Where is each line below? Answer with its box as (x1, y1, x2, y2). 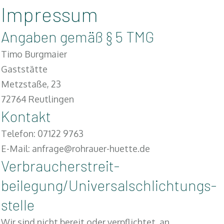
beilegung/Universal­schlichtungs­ (1, 176, 216, 194)
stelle (1, 195, 34, 213)
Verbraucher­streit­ (1, 156, 119, 174)
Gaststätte (1, 63, 47, 74)
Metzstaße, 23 (1, 78, 61, 89)
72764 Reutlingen (1, 93, 74, 104)
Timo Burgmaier (1, 48, 67, 59)
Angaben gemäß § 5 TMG (1, 27, 154, 45)
